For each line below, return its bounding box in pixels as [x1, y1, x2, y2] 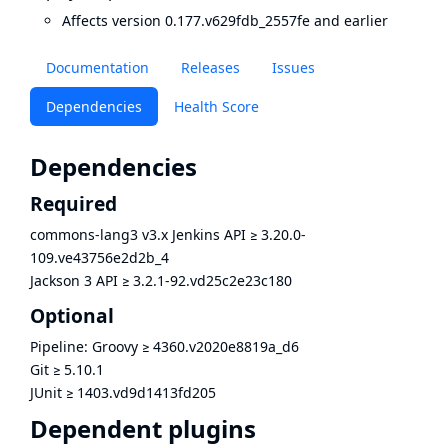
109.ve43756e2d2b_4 [30, 248, 169, 268]
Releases [181, 58, 240, 77]
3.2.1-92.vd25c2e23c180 [133, 271, 292, 291]
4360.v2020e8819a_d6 [153, 336, 299, 356]
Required [30, 190, 117, 218]
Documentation [46, 58, 149, 77]
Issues [272, 58, 315, 77]
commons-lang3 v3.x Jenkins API [30, 225, 246, 245]
